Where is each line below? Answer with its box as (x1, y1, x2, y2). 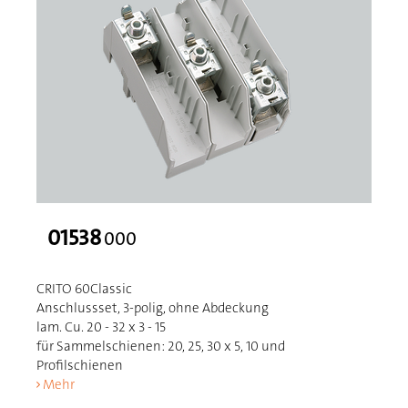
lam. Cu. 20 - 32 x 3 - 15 (36, 318, 167, 336)
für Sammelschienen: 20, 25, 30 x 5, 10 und (36, 337, 286, 355)
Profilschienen (36, 356, 124, 374)
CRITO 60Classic (36, 280, 133, 298)
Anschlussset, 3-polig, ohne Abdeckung (36, 299, 270, 317)
